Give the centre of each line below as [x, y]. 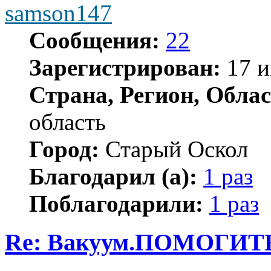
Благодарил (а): [113, 176]
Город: [64, 149]
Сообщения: [94, 40]
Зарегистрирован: [125, 67]
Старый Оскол [174, 149]
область [67, 122]
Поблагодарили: [116, 203]
